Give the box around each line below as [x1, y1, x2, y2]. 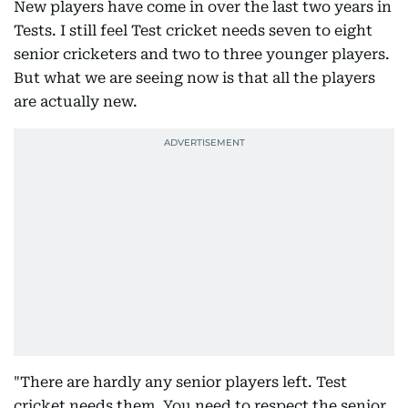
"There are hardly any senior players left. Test [14, 373, 347, 392]
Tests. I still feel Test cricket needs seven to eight [14, 22, 372, 40]
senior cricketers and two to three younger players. [14, 46, 390, 64]
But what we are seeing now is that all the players [14, 69, 375, 87]
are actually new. [14, 93, 138, 111]
